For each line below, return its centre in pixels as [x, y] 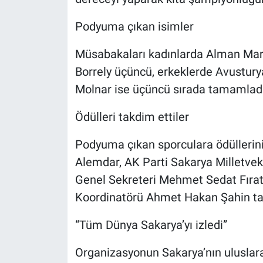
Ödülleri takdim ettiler [132, 117]
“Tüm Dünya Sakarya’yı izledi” [151, 225]
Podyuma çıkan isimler [134, 26]
